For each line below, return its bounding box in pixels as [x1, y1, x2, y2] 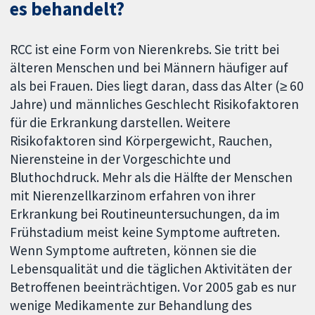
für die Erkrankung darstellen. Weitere [10, 114, 231, 131]
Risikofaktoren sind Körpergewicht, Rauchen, [10, 132, 273, 150]
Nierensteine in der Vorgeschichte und [10, 150, 232, 168]
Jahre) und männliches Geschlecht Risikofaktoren [10, 96, 300, 113]
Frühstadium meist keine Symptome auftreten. [10, 224, 281, 241]
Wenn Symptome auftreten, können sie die [10, 242, 257, 259]
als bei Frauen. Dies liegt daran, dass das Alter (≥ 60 [10, 77, 304, 95]
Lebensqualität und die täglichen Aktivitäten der [10, 260, 292, 278]
